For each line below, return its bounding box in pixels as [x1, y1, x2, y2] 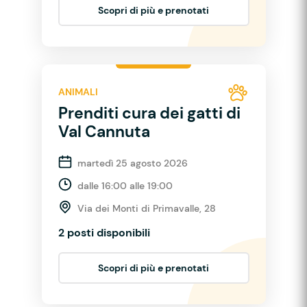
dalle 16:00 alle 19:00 [77, 179, 173, 192]
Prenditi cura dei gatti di [58, 102, 241, 123]
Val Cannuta [58, 121, 150, 142]
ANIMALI [58, 86, 98, 99]
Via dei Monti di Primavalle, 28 [77, 201, 216, 214]
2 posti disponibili [58, 225, 150, 240]
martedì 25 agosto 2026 [77, 156, 188, 169]
